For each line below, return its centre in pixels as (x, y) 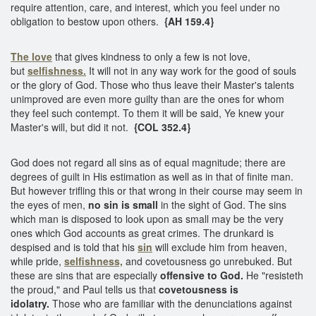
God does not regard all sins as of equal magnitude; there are (148, 162)
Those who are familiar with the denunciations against (171, 303)
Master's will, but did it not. (69, 127)
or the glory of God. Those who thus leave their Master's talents (152, 84)
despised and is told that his (74, 247)
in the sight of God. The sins (222, 204)
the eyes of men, (49, 204)
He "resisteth (273, 275)
